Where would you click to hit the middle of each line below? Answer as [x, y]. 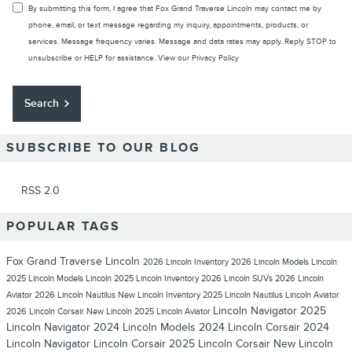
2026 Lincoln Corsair [46, 311]
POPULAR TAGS [64, 226]
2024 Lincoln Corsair [251, 327]
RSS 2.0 [39, 190]
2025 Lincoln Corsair [221, 343]
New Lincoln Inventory [160, 295]
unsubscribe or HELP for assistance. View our [110, 59]
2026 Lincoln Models [271, 262]
